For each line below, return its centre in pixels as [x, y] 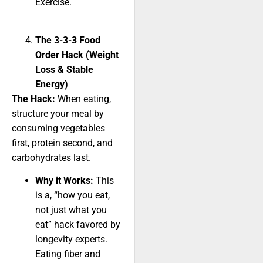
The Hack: [33, 99]
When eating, [83, 99]
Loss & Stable [64, 69]
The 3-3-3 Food [68, 40]
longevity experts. [71, 240]
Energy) [52, 84]
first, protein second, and [62, 143]
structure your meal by [58, 113]
